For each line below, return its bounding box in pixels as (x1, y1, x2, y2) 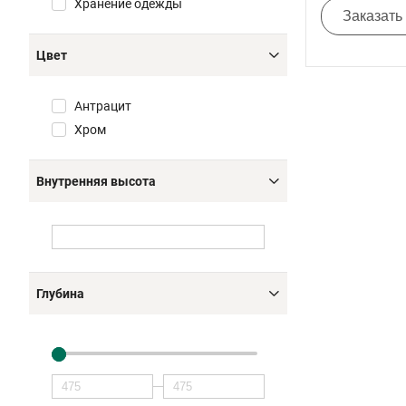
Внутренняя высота (36, 174, 156, 188)
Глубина (36, 286, 84, 301)
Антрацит (74, 99, 131, 113)
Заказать (343, 8, 402, 24)
